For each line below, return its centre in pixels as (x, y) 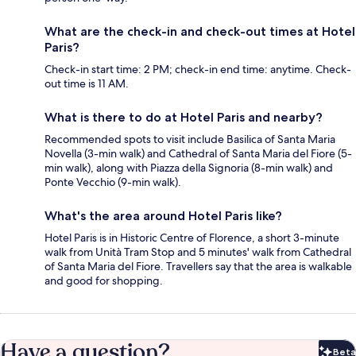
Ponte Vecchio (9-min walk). (113, 182)
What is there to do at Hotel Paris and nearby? (184, 118)
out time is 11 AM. (87, 84)
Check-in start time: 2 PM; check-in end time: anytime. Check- (198, 70)
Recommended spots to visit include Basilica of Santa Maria (190, 139)
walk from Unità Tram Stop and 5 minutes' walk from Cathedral (198, 252)
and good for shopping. (104, 281)
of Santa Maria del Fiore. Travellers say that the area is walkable (198, 267)
